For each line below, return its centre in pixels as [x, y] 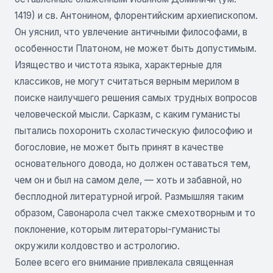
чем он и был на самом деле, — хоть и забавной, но [128, 180]
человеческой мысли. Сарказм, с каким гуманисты [127, 114]
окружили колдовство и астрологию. [97, 246]
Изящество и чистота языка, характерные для [118, 65]
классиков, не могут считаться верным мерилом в [127, 81]
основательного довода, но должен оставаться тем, [133, 163]
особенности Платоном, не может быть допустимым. [136, 48]
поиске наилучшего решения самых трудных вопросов [136, 97]
